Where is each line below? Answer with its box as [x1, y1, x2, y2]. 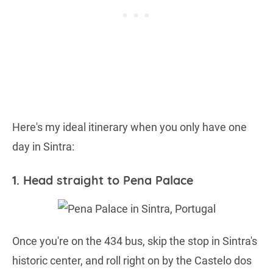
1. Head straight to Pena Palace [12, 172, 193, 188]
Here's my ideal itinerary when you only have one [12, 120, 247, 133]
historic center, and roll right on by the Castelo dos [12, 254, 252, 268]
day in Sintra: [12, 140, 74, 153]
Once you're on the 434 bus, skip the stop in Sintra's [12, 235, 257, 248]
